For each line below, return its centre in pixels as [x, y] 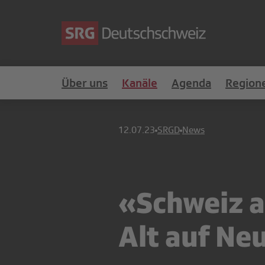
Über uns [85, 83]
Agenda [191, 83]
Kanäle [140, 83]
